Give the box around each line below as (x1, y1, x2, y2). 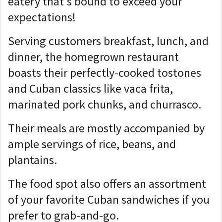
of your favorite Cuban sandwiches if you (8, 191, 210, 207)
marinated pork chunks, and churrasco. (8, 96, 204, 112)
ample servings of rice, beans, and (8, 136, 176, 152)
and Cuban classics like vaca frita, (8, 80, 173, 96)
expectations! (8, 9, 76, 25)
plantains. (8, 152, 59, 167)
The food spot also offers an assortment (8, 175, 206, 191)
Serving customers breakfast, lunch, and (8, 33, 209, 49)
